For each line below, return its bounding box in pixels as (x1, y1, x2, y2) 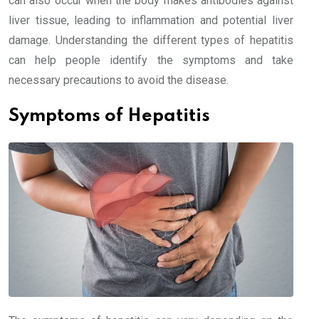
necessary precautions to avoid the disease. (9, 73, 229, 87)
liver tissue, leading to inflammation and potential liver (9, 13, 293, 27)
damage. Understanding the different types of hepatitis (9, 33, 293, 47)
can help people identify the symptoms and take (9, 53, 293, 67)
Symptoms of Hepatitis (9, 107, 210, 125)
